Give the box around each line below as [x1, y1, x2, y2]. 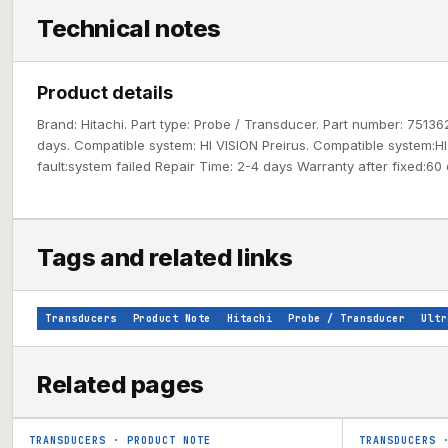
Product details [37, 82, 173, 103]
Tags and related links [37, 243, 293, 272]
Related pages [37, 370, 204, 399]
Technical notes [37, 14, 221, 43]
